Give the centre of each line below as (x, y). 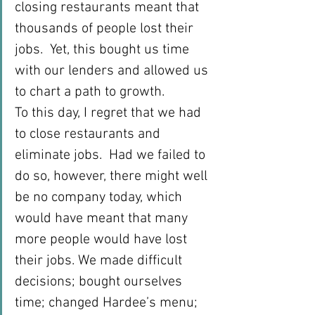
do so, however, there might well (113, 176)
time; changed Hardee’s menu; (108, 303)
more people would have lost (103, 240)
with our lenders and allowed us (113, 71)
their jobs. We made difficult (100, 261)
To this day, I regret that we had (110, 113)
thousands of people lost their (106, 29)
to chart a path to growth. (90, 92)
